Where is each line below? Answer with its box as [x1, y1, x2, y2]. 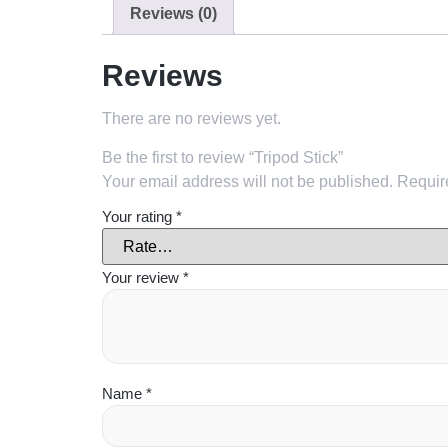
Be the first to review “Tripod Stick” [102, 148, 343, 166]
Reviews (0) [130, 5, 217, 23]
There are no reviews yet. [102, 110, 281, 128]
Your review [102, 268, 183, 286]
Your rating [102, 207, 176, 225]
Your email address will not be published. [102, 172, 393, 190]
